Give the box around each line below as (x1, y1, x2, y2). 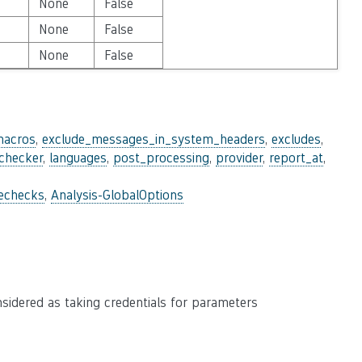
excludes (271, 131, 321, 147)
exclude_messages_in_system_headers (42, 131, 265, 147)
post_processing (113, 149, 209, 166)
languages (49, 149, 107, 166)
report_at (269, 149, 323, 166)
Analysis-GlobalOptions (51, 187, 183, 203)
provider (216, 149, 263, 166)
